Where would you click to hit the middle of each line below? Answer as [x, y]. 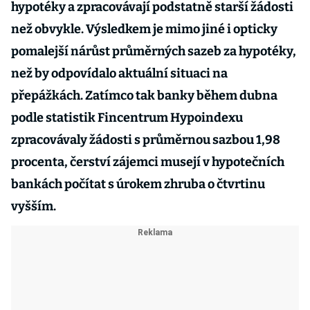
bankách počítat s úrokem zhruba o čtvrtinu [138, 184]
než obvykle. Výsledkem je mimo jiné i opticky [144, 29]
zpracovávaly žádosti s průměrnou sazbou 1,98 [146, 140]
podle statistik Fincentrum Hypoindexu [127, 118]
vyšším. [35, 206]
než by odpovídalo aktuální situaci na [119, 73]
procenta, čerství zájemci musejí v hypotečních [148, 162]
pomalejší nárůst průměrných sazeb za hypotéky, [154, 51]
